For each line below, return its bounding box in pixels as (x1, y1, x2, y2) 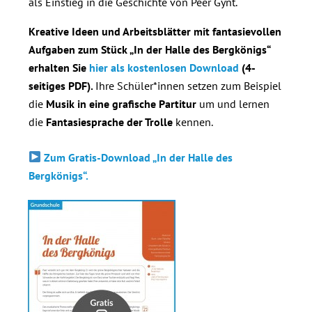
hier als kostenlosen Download (89, 60, 239, 75)
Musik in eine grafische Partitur (46, 96, 199, 111)
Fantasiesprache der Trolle (46, 114, 173, 129)
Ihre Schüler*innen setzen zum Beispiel (95, 78, 281, 93)
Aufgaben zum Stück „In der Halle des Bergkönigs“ (29, 42, 270, 56)
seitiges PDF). (29, 78, 95, 93)
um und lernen (199, 96, 270, 111)
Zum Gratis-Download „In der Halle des (44, 150, 233, 164)
